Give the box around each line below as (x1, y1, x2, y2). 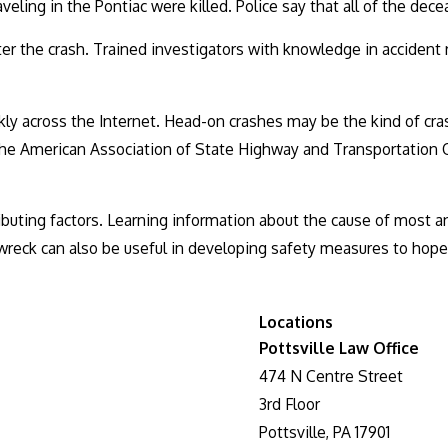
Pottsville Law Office (259, 338, 419, 359)
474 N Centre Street (259, 366, 403, 387)
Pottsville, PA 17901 (259, 422, 390, 443)
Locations (259, 312, 333, 333)
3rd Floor (259, 394, 320, 415)
